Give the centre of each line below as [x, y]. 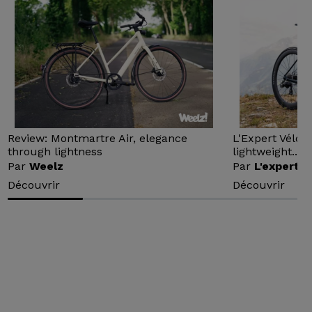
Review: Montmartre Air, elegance [98, 139]
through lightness [55, 152]
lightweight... [267, 152]
